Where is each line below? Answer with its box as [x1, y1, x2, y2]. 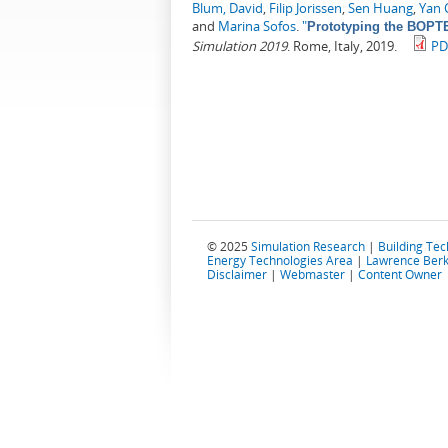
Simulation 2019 [192, 37, 287, 56]
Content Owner [358, 266, 442, 283]
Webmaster [280, 266, 345, 283]
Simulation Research [251, 238, 365, 255]
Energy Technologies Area [207, 252, 353, 269]
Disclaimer [207, 266, 267, 283]
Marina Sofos [218, 17, 296, 36]
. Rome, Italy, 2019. [287, 37, 397, 56]
